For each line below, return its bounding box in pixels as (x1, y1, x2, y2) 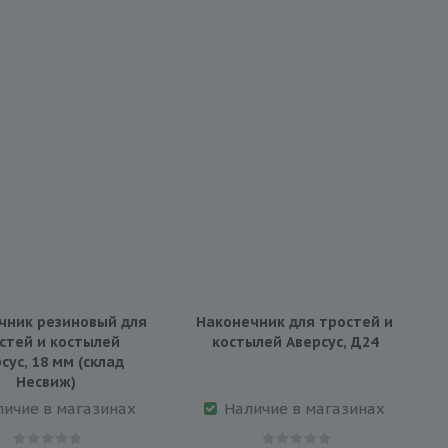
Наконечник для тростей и (196, 312, 393, 331)
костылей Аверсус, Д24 (285, 332, 378, 351)
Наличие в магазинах (224, 398, 385, 418)
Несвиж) (15, 372, 76, 391)
